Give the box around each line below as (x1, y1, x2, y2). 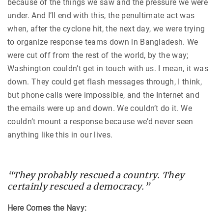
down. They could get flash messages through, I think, (7, 77, 202, 87)
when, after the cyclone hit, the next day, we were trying (7, 24, 205, 34)
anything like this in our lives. (7, 130, 115, 140)
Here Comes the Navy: (7, 203, 89, 213)
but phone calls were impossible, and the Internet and (7, 90, 199, 100)
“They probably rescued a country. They (7, 170, 185, 181)
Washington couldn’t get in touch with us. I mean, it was (7, 64, 208, 74)
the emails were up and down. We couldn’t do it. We (7, 104, 192, 113)
